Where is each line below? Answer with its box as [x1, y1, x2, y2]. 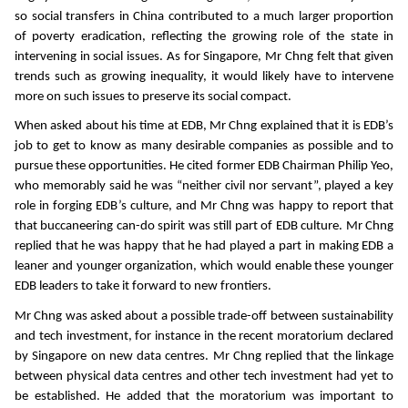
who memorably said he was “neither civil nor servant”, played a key [15, 179, 393, 194]
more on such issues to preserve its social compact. [15, 89, 297, 104]
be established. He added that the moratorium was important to [15, 390, 393, 404]
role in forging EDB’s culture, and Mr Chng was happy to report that [15, 199, 393, 214]
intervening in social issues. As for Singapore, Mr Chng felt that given [15, 49, 393, 64]
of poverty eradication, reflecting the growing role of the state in [15, 29, 393, 44]
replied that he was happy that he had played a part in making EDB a [15, 240, 393, 254]
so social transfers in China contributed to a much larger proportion [15, 9, 393, 24]
